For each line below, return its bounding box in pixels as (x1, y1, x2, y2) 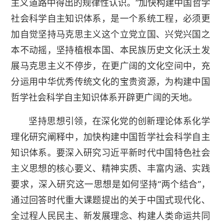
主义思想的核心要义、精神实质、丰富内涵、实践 (11, 162, 210, 175)
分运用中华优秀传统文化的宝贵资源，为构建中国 (11, 75, 210, 88)
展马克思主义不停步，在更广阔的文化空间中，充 (11, 60, 210, 72)
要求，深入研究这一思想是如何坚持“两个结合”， (11, 178, 210, 190)
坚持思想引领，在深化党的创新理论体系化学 (29, 115, 210, 127)
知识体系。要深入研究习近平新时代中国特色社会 (11, 147, 210, 159)
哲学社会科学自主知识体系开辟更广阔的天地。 (11, 91, 198, 104)
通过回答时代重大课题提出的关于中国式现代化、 (11, 194, 210, 206)
